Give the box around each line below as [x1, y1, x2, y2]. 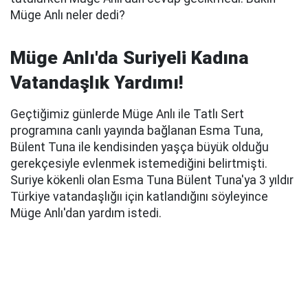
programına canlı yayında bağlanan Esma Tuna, [10, 124, 263, 137]
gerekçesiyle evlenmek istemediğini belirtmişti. [10, 157, 267, 170]
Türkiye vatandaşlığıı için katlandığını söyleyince [10, 190, 268, 203]
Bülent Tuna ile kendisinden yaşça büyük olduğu [10, 140, 269, 154]
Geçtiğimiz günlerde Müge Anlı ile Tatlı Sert [10, 107, 244, 121]
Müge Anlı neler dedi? [10, 8, 125, 22]
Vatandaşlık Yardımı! [10, 72, 183, 93]
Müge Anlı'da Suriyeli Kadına [10, 47, 249, 68]
